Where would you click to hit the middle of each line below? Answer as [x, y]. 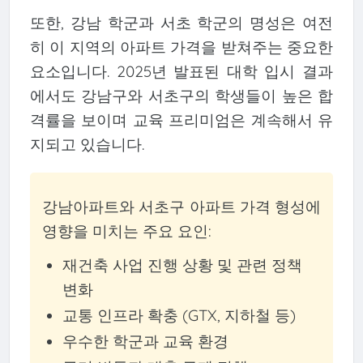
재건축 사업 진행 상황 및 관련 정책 [182, 265]
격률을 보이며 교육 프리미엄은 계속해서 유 [181, 120]
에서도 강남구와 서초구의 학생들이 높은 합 [181, 95]
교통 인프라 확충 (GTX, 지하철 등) [179, 316]
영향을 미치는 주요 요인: [126, 231]
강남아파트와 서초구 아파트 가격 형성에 [181, 206]
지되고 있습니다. [87, 144]
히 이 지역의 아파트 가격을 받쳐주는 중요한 [181, 47]
